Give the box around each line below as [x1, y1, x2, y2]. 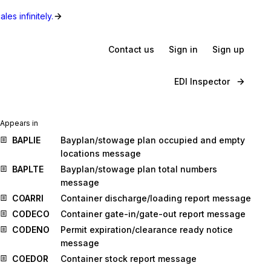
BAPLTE [12, 164, 44, 174]
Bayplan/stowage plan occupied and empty [60, 135, 245, 145]
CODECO [12, 209, 50, 219]
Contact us [108, 44, 154, 54]
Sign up [212, 44, 244, 54]
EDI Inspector [174, 76, 230, 87]
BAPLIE [12, 135, 41, 145]
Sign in [169, 44, 198, 54]
